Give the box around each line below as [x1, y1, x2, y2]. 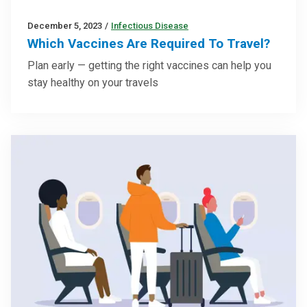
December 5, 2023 [27, 21, 102, 32]
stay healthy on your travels [27, 76, 158, 90]
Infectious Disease [111, 21, 188, 32]
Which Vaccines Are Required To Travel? [27, 36, 270, 52]
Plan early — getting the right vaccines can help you [27, 59, 271, 73]
